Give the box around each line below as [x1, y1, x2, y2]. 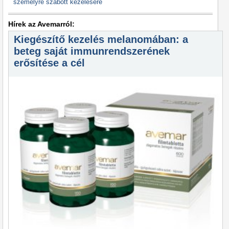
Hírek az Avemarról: [8, 20, 75, 28]
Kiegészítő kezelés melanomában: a [14, 34, 188, 45]
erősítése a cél [14, 57, 85, 68]
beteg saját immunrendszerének [14, 45, 170, 57]
